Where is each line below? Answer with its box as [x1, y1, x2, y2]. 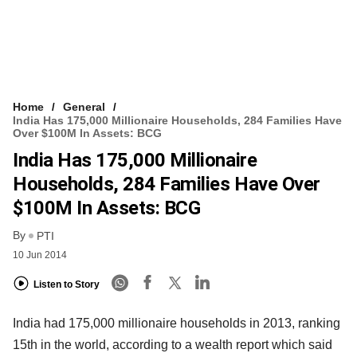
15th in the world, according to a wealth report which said [13, 338, 332, 352]
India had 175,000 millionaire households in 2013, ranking [13, 316, 340, 331]
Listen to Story [33, 278, 100, 290]
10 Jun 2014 [13, 249, 67, 261]
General [63, 100, 105, 113]
